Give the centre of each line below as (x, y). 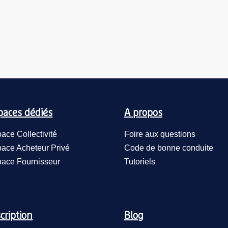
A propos (143, 113)
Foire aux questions (160, 134)
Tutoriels (140, 162)
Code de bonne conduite (169, 148)
